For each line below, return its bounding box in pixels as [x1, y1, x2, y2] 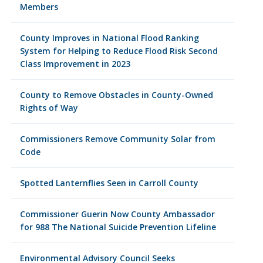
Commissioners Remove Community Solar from [19, 133, 215, 144]
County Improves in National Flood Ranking [19, 32, 199, 43]
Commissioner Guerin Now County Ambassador [19, 208, 215, 220]
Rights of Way [19, 102, 78, 113]
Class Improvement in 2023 [19, 58, 130, 69]
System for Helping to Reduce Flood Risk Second [19, 45, 218, 56]
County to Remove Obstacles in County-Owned [19, 89, 213, 100]
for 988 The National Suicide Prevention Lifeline [19, 221, 216, 232]
